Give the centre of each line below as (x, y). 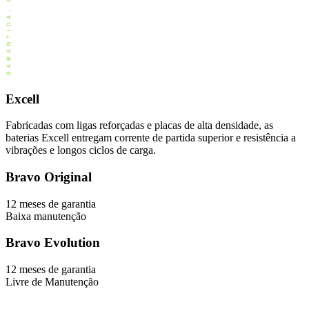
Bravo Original (49, 177)
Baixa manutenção (46, 216)
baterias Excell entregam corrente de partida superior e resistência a (151, 138)
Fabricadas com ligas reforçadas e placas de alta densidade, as (139, 126)
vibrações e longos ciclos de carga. (81, 150)
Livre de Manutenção (52, 282)
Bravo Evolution (53, 243)
